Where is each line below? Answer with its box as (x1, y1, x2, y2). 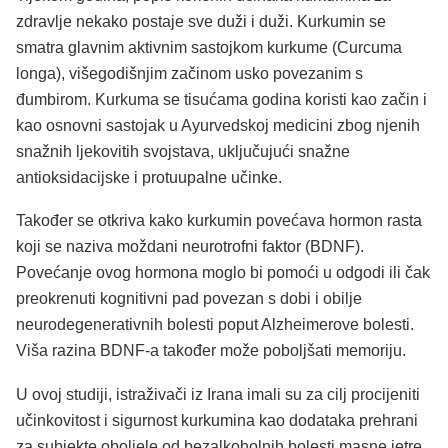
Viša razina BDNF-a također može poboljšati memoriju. (16, 342, 406, 360)
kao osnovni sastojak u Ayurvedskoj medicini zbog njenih (16, 116, 420, 134)
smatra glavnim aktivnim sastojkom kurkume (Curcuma (16, 38, 402, 56)
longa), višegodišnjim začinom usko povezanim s (16, 64, 363, 82)
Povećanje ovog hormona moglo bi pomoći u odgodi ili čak (16, 264, 430, 282)
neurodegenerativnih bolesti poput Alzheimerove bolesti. (16, 316, 414, 334)
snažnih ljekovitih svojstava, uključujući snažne (16, 142, 350, 160)
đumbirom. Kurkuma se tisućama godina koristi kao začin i (16, 90, 427, 108)
